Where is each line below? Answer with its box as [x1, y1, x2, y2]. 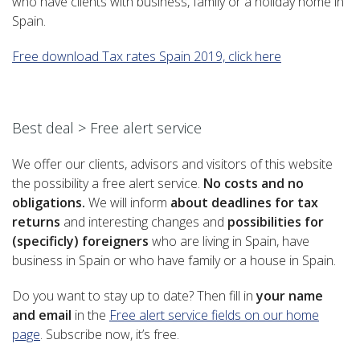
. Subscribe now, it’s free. [40, 325, 179, 344]
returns [12, 213, 60, 231]
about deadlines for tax [170, 194, 318, 212]
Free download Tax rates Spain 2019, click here [12, 47, 281, 66]
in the [72, 306, 109, 325]
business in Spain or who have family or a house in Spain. [12, 252, 336, 270]
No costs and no [203, 174, 304, 193]
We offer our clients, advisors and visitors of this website [12, 155, 333, 174]
